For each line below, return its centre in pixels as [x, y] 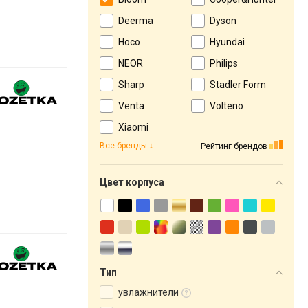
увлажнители [148, 292]
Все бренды [123, 146]
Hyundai [227, 42]
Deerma [136, 21]
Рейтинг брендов [234, 146]
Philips [224, 63]
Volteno [227, 106]
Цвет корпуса [132, 182]
